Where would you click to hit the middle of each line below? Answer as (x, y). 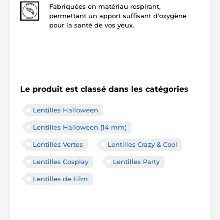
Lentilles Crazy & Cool (142, 144)
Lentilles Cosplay (61, 161)
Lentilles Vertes (58, 144)
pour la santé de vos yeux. (92, 25)
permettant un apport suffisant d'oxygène (118, 15)
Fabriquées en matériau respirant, (105, 6)
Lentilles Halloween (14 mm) (80, 127)
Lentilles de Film (60, 179)
